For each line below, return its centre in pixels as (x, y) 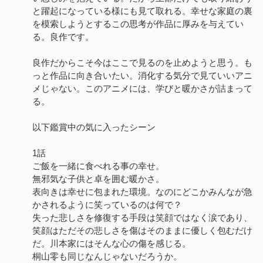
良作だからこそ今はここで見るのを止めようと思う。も (142, 63)
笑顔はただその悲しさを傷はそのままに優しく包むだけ (142, 230)
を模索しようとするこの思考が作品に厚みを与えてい (138, 24)
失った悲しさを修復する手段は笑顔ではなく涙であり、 (142, 218)
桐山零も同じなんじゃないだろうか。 (107, 256)
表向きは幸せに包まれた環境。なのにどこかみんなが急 (142, 192)
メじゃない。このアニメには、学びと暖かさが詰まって (142, 88)
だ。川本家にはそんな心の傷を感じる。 (112, 243)
